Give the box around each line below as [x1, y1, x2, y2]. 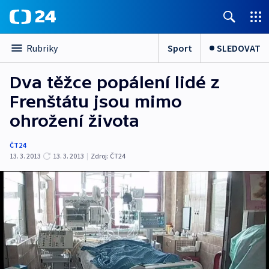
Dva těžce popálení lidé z [10, 73, 220, 92]
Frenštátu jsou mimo [10, 92, 182, 111]
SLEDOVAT [217, 41, 261, 54]
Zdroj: [91, 151, 109, 160]
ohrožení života [10, 111, 139, 130]
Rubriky [26, 42, 58, 54]
